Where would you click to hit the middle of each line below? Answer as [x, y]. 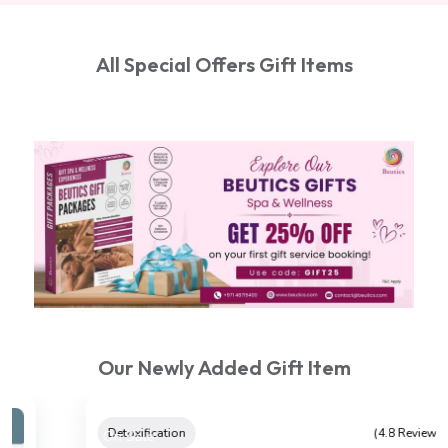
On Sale [79, 436]
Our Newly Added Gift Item [224, 367]
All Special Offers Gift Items [224, 64]
